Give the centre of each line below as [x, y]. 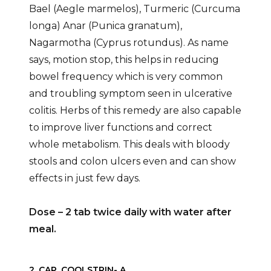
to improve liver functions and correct [120, 128]
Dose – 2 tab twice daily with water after [130, 212]
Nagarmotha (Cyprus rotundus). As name [129, 43]
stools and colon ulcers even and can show [132, 162]
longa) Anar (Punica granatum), [105, 26]
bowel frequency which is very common [126, 77]
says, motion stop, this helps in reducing [124, 60]
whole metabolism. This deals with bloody [129, 145]
